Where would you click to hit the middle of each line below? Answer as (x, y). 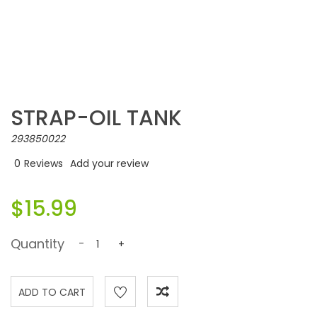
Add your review (109, 163)
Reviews (44, 163)
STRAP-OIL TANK (96, 118)
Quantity (38, 244)
